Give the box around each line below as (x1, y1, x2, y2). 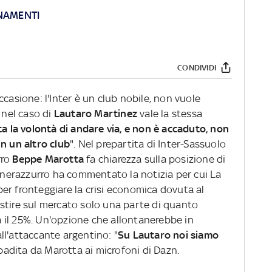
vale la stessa (137, 107, 203, 120)
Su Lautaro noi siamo (118, 229, 219, 242)
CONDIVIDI (177, 63, 216, 72)
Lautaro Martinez (53, 107, 138, 120)
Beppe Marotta (12, 153, 84, 166)
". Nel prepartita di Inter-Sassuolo (70, 138, 226, 151)
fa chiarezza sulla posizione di (84, 153, 226, 166)
